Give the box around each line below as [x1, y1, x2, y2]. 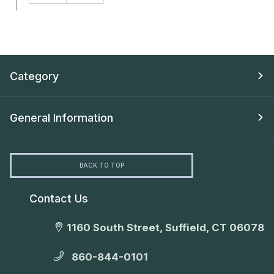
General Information [10, 111, 113, 124]
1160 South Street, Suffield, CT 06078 [64, 221, 264, 234]
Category [10, 69, 59, 83]
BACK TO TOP [79, 161, 124, 169]
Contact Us [29, 191, 88, 205]
